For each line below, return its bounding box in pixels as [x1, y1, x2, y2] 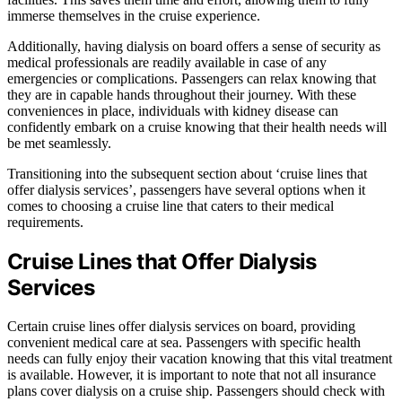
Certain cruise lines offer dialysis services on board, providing [7, 318, 355, 334]
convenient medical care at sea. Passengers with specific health [7, 334, 361, 350]
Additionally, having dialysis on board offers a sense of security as [7, 38, 380, 54]
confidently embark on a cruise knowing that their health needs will [7, 118, 387, 135]
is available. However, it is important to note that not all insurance [7, 366, 376, 382]
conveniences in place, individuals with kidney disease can [7, 102, 338, 118]
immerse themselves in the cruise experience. [7, 7, 260, 23]
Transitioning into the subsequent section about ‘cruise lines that [7, 165, 367, 181]
